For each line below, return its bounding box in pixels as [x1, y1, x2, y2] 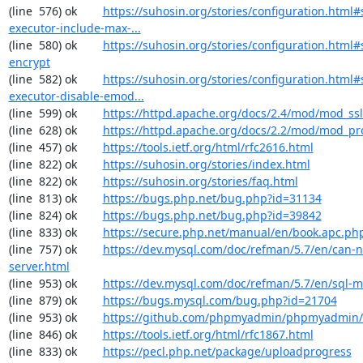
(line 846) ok [8, 327, 103, 342]
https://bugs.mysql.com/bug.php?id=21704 [102, 293, 337, 308]
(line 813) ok [8, 190, 103, 206]
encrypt [8, 54, 50, 70]
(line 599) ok [8, 105, 103, 121]
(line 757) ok [8, 241, 103, 257]
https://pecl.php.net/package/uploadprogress [102, 344, 352, 359]
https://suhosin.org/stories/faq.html [102, 173, 298, 189]
